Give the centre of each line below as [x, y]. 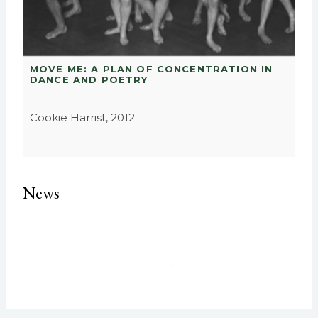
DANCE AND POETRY [89, 80]
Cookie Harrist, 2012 [82, 118]
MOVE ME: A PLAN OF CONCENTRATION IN [152, 69]
